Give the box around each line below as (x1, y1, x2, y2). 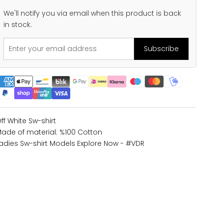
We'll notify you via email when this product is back (3, 8, 182, 18)
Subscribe (143, 43, 179, 54)
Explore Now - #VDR (77, 138, 145, 148)
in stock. (3, 19, 32, 29)
